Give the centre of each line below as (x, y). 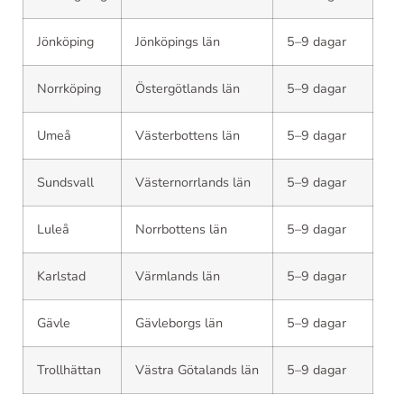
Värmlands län (178, 276)
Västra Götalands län (197, 370)
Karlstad (61, 276)
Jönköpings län (178, 41)
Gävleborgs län (179, 323)
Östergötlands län (188, 88)
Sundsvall (65, 182)
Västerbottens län (188, 135)
